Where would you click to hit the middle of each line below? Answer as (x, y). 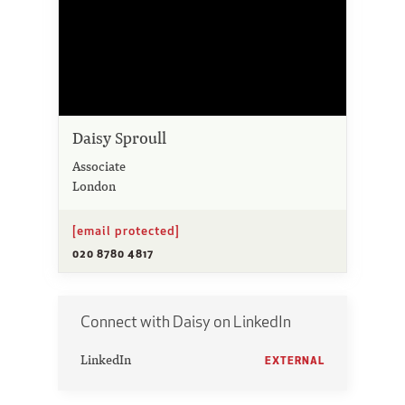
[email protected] (126, 230)
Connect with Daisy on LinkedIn (186, 321)
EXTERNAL (295, 359)
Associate (99, 165)
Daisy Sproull (119, 137)
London (94, 185)
